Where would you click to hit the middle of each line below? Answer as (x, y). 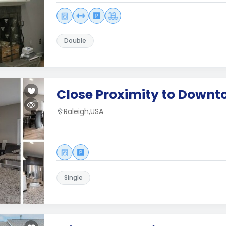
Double (75, 41)
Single (73, 177)
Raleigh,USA (83, 111)
